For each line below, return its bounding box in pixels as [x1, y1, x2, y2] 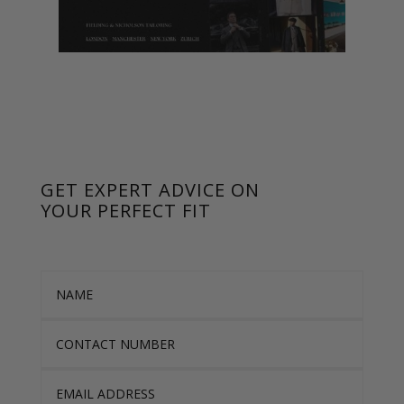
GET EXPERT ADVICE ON [40, 178, 260, 203]
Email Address [39, 371, 122, 389]
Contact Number [39, 321, 137, 339]
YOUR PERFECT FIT [40, 198, 211, 224]
